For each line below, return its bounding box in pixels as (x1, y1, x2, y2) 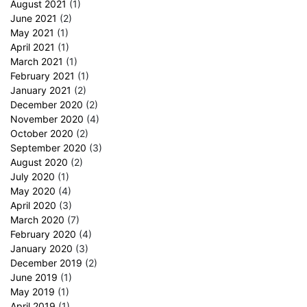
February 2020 (10, 228, 76, 240)
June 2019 (10, 271, 58, 283)
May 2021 (10, 26, 54, 38)
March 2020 (10, 213, 64, 225)
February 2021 (10, 69, 75, 82)
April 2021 (10, 40, 55, 53)
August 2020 (10, 156, 68, 168)
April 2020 (10, 199, 56, 211)
